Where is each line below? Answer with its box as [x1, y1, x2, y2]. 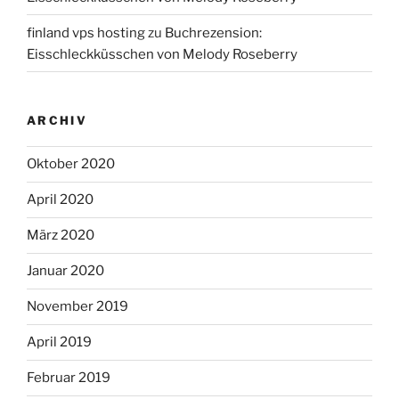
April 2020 [27, 191, 94, 208]
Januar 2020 [27, 263, 104, 280]
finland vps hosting [27, 24, 145, 41]
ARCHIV [27, 113, 88, 128]
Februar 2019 [27, 370, 110, 387]
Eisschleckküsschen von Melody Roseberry [27, 45, 297, 62]
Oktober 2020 [27, 156, 115, 173]
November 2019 [27, 298, 128, 315]
